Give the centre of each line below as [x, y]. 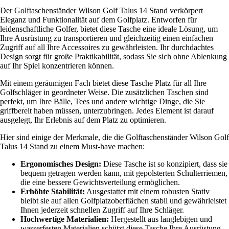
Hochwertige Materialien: [65, 219]
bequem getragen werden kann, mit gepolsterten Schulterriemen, [124, 173]
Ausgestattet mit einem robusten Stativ [147, 191]
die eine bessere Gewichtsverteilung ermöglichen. [100, 182]
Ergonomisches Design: [61, 164]
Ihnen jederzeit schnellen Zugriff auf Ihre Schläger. [102, 210]
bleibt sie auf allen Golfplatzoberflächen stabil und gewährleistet [123, 200]
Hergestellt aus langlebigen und [161, 219]
